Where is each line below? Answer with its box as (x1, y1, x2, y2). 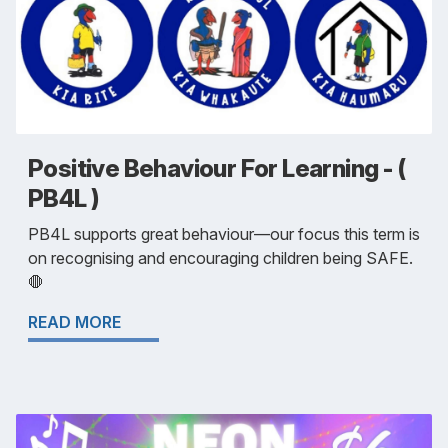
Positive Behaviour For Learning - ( (28, 154, 405, 184)
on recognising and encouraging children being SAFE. (28, 248, 413, 269)
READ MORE (28, 312, 121, 333)
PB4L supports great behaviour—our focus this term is (28, 224, 420, 245)
